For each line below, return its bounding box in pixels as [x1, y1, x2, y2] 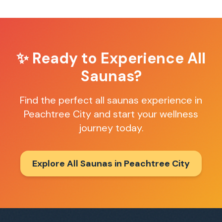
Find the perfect [20, 94, 95, 107]
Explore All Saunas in [32, 158, 124, 169]
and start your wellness [91, 108, 198, 120]
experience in [139, 94, 202, 107]
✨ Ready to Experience [16, 49, 187, 68]
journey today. [78, 121, 144, 134]
